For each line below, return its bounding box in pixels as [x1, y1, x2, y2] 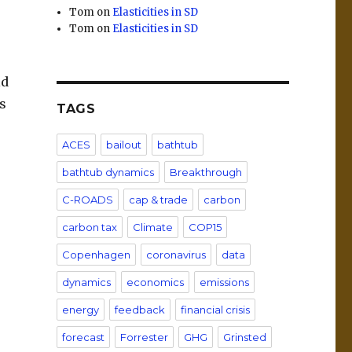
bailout [105, 138, 141, 151]
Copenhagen [61, 248, 130, 261]
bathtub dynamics [61, 166, 154, 178]
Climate [132, 221, 173, 233]
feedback [114, 303, 165, 316]
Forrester [119, 331, 168, 343]
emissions [199, 276, 249, 288]
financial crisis [180, 303, 250, 316]
